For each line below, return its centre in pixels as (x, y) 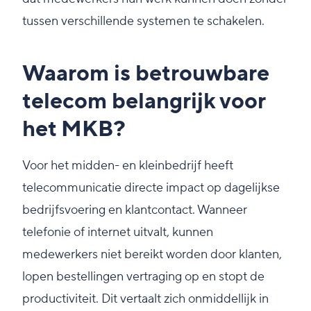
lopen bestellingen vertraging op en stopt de (143, 277)
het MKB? (74, 130)
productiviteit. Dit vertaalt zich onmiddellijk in (145, 299)
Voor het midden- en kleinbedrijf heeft (128, 166)
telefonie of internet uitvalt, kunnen (118, 233)
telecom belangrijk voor (144, 102)
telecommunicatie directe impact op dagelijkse (151, 188)
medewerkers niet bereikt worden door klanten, (152, 255)
